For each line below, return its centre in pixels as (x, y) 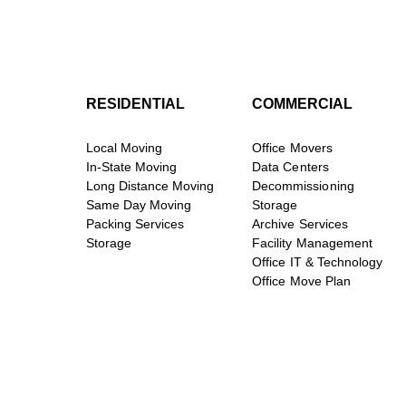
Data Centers (290, 167)
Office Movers (292, 148)
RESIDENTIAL (135, 104)
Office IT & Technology (318, 262)
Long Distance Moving (150, 186)
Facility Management (312, 243)
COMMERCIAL (303, 104)
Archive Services (300, 224)
